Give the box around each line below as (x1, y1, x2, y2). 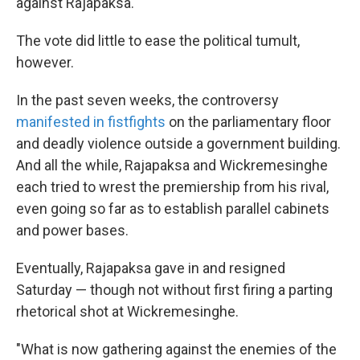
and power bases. (16, 222, 129, 239)
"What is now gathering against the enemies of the (16, 341, 337, 358)
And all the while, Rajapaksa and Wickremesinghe (16, 157, 328, 174)
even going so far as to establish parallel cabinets (16, 200, 329, 218)
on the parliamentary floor (166, 113, 331, 131)
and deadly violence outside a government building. (16, 135, 341, 153)
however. (16, 54, 74, 72)
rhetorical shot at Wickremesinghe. (16, 303, 239, 321)
